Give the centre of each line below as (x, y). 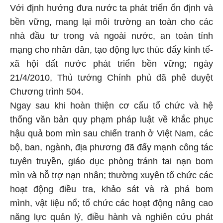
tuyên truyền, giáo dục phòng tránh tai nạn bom (111, 160)
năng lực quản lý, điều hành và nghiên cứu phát (111, 216)
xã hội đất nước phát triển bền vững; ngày (111, 62)
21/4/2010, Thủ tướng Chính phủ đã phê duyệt (111, 76)
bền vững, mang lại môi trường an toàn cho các (111, 21)
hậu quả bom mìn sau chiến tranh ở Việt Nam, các (111, 132)
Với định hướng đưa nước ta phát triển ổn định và (111, 7)
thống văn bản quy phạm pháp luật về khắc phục (111, 118)
